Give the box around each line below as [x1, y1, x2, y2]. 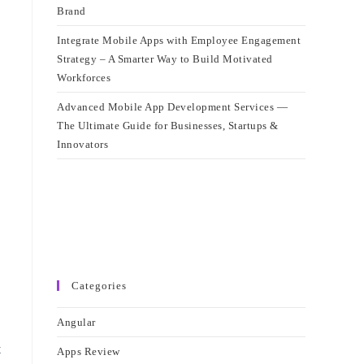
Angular [57, 316, 96, 328]
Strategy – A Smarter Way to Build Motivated [57, 53, 273, 65]
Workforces [57, 71, 110, 84]
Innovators [57, 138, 108, 150]
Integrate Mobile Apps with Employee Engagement [57, 34, 301, 46]
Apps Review [57, 345, 120, 357]
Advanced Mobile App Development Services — [57, 101, 288, 113]
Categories [71, 279, 127, 292]
